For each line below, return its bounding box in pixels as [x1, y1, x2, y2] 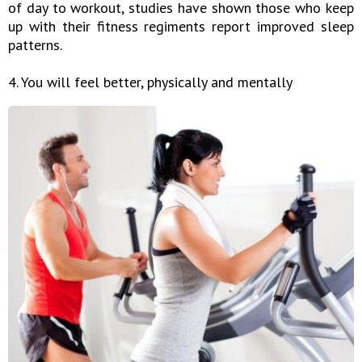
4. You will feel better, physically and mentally [8, 73, 293, 92]
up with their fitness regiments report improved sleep [8, 17, 354, 36]
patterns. [8, 36, 62, 55]
